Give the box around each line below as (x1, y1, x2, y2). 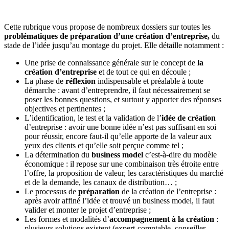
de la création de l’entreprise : (122, 187, 216, 196)
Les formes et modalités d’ (25, 214, 109, 223)
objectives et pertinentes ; (25, 104, 105, 113)
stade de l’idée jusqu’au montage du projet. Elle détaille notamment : (4, 40, 224, 50)
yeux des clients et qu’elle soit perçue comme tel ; (25, 141, 184, 150)
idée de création (162, 113, 216, 122)
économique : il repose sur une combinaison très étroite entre (25, 159, 219, 168)
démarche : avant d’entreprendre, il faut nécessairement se (25, 85, 210, 95)
